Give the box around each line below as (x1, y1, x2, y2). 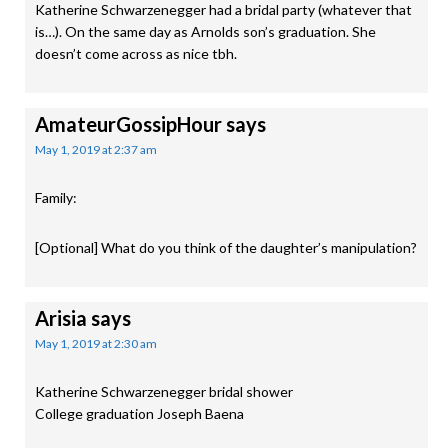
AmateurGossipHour (35, 112, 222, 136)
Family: (35, 189, 77, 206)
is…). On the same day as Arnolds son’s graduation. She (35, 23, 376, 40)
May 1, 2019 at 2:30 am (35, 336, 157, 351)
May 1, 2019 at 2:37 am (35, 142, 157, 157)
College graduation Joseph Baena (35, 405, 244, 422)
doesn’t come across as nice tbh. (35, 45, 237, 62)
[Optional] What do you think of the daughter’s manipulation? (35, 239, 417, 256)
